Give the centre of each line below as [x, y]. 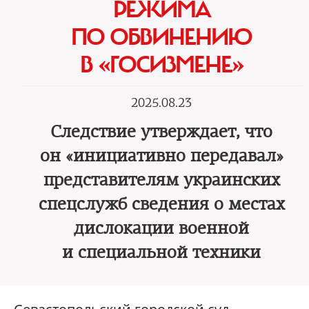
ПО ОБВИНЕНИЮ [161, 37]
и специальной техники [161, 252]
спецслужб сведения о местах [161, 204]
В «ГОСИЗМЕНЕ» [161, 65]
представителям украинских [161, 180]
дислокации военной [161, 228]
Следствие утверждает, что [161, 132]
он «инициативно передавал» [161, 156]
